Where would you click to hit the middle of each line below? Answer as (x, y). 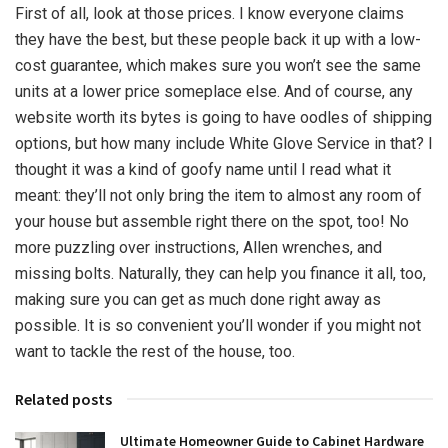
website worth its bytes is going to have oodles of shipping (223, 117)
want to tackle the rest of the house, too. (155, 351)
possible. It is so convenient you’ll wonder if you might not (218, 325)
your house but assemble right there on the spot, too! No (212, 221)
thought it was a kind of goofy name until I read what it (203, 169)
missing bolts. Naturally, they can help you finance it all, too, (220, 273)
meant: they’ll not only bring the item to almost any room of (218, 195)
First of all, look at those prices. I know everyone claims (209, 13)
